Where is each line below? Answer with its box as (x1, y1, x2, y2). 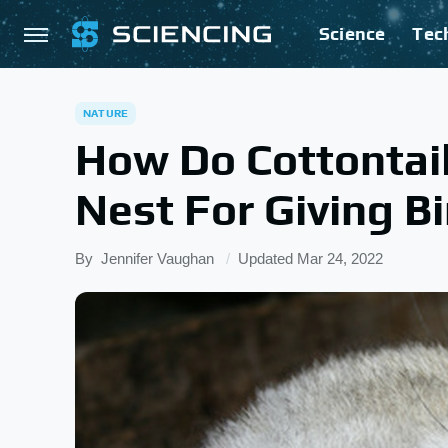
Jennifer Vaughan (101, 250, 214, 267)
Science (319, 23, 386, 44)
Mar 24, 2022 (297, 250, 383, 267)
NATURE (83, 107, 129, 119)
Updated (238, 250, 297, 267)
